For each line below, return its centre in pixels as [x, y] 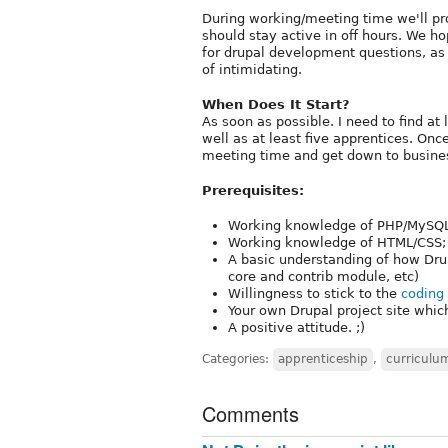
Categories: [237, 358]
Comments [250, 413]
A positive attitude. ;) [296, 327]
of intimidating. [252, 69]
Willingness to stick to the [314, 293]
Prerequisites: [253, 190]
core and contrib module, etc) [323, 276]
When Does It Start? [276, 104]
